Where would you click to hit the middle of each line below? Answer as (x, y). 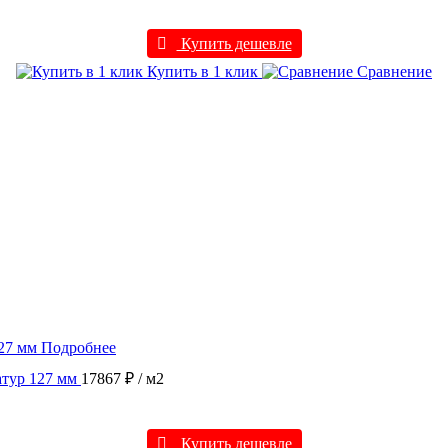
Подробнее (78, 348)
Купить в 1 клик (202, 72)
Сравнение (392, 72)
